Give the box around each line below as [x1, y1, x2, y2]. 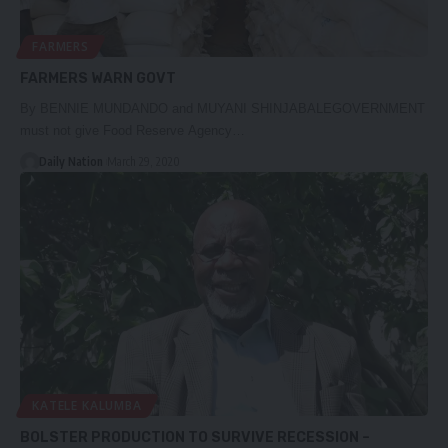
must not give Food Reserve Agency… [20, 122, 245, 138]
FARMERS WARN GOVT [20, 69, 176, 87]
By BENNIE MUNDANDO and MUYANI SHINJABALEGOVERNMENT [20, 100, 425, 116]
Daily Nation [38, 153, 103, 169]
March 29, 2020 [106, 153, 180, 169]
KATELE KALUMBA [32, 397, 142, 415]
